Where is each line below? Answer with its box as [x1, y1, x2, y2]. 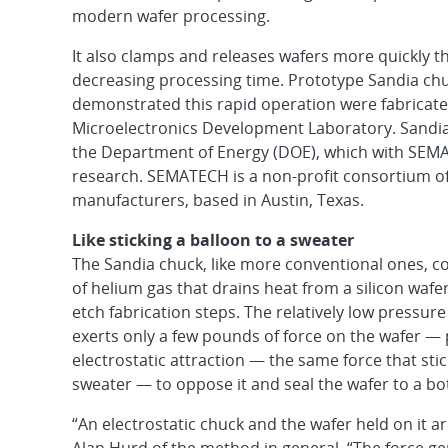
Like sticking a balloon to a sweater [72, 229, 354, 251]
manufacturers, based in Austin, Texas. [72, 189, 364, 211]
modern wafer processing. [72, 5, 270, 27]
